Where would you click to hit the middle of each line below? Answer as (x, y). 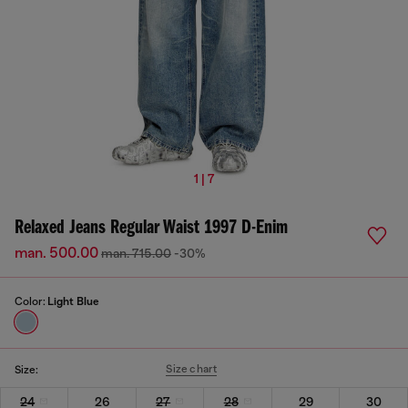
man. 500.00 (58, 253)
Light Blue (73, 301)
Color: (31, 301)
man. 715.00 (136, 253)
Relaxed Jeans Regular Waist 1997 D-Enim (151, 228)
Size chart (192, 369)
